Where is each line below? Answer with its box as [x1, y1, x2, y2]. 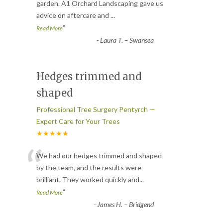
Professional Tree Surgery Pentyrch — [36, 105, 155, 113]
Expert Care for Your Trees [36, 116, 120, 125]
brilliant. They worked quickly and [36, 175, 139, 184]
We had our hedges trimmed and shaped [36, 151, 162, 160]
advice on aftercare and [36, 10, 111, 19]
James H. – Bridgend [97, 200, 154, 209]
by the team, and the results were [36, 163, 141, 172]
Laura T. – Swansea [100, 35, 154, 44]
